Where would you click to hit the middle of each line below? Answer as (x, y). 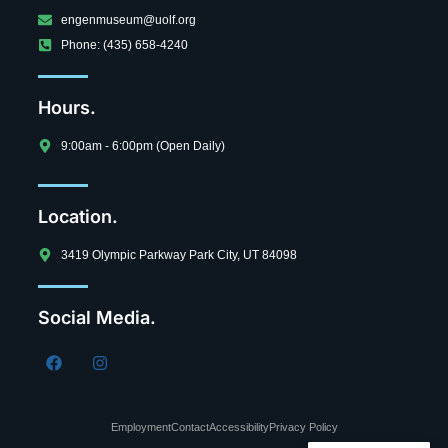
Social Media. (97, 317)
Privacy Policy (303, 426)
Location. (78, 216)
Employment (140, 426)
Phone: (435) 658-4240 (124, 44)
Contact (189, 426)
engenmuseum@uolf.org (128, 19)
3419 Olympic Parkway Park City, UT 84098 (178, 254)
